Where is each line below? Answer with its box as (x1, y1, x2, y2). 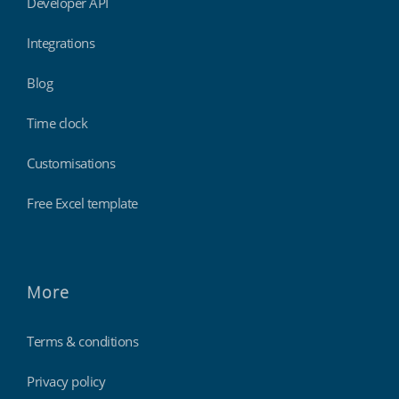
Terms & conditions (27, 332, 138, 351)
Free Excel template (27, 194, 138, 213)
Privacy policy (27, 372, 105, 391)
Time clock (27, 114, 87, 133)
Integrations (27, 34, 94, 53)
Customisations (27, 154, 115, 173)
